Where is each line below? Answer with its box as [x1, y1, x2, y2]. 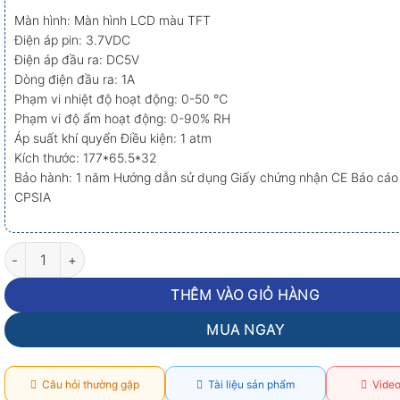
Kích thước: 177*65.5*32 [13, 150, 157, 166]
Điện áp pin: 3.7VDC [13, 32, 130, 48]
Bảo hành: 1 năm [13, 170, 113, 186]
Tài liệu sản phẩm [202, 378, 295, 392]
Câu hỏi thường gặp [36, 378, 139, 392]
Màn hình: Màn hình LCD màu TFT [13, 12, 211, 29]
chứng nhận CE [259, 170, 351, 186]
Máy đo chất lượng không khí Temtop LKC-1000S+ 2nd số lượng [3, 244, 386, 260]
